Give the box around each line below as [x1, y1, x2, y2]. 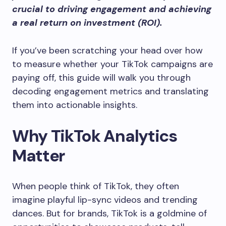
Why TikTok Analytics [12, 125, 177, 147]
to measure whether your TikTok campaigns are [12, 58, 213, 70]
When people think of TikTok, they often [12, 180, 179, 192]
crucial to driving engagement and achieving [12, 3, 211, 15]
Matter [12, 145, 65, 166]
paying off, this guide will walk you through [12, 72, 191, 84]
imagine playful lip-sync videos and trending [12, 194, 198, 206]
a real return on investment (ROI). [12, 17, 162, 29]
